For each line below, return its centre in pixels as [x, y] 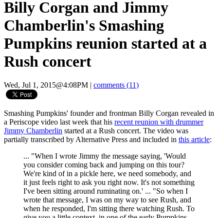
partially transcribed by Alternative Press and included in [91, 140]
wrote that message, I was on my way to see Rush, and [107, 200]
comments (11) [116, 85]
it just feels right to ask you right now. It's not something [109, 182]
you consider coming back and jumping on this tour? [104, 165]
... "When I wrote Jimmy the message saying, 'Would [105, 156]
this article [194, 140]
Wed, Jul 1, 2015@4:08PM [46, 85]
